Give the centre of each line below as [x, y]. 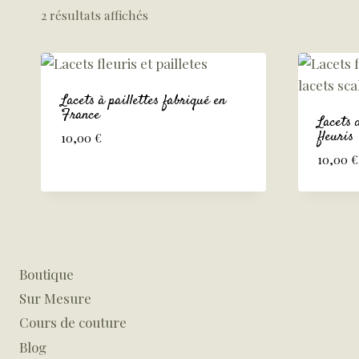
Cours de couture [73, 323]
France [80, 115]
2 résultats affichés [95, 14]
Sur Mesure [55, 298]
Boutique [46, 274]
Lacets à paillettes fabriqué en [143, 101]
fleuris [335, 137]
